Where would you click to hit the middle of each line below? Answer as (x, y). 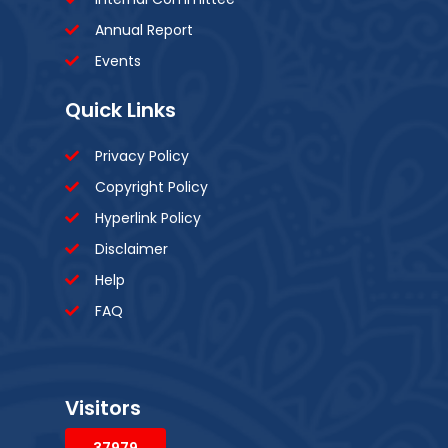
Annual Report (144, 29)
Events (118, 60)
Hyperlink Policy (148, 217)
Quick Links (120, 109)
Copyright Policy (151, 186)
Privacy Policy (142, 155)
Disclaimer (131, 248)
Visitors (103, 407)
